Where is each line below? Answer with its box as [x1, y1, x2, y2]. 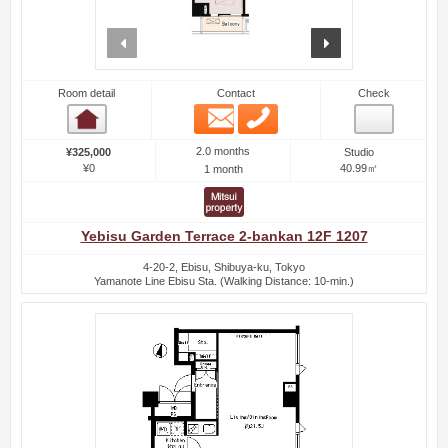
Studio [343, 145, 374, 158]
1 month [203, 163, 243, 176]
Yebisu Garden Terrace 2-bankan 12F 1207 [80, 228, 368, 244]
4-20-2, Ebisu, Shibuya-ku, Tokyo [143, 260, 305, 273]
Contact [217, 86, 255, 99]
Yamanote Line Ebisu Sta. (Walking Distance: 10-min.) [94, 274, 354, 287]
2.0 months [196, 144, 250, 157]
